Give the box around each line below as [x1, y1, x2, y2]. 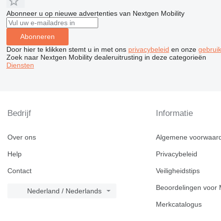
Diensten [6, 61, 34, 69]
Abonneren [20, 33, 55, 41]
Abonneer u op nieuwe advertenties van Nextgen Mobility [6, 9, 184, 17]
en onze [169, 45, 198, 53]
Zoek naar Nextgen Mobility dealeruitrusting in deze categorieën [6, 53, 206, 61]
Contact [7, 167, 32, 175]
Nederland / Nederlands [27, 187, 102, 195]
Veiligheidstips [156, 167, 200, 175]
